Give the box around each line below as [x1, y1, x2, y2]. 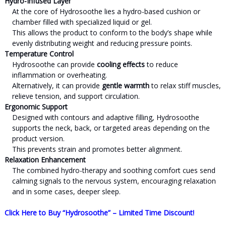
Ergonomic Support [4, 102, 68, 111]
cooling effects [96, 60, 145, 69]
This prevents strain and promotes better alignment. [12, 144, 182, 154]
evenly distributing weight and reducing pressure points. [12, 38, 192, 48]
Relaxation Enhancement [4, 155, 86, 164]
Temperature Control [4, 49, 74, 59]
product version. [12, 134, 65, 143]
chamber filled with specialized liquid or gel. [12, 17, 152, 27]
